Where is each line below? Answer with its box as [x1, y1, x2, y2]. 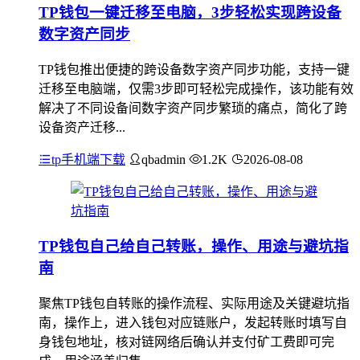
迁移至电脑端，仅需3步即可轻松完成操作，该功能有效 [39, 81, 354, 96]
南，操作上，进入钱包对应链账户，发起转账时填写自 [39, 316, 347, 329]
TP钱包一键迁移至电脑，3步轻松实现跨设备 [39, 3, 342, 21]
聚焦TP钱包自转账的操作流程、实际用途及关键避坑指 [39, 297, 350, 310]
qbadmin [141, 152, 186, 166]
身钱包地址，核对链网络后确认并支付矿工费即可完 [39, 335, 334, 349]
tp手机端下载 [51, 152, 125, 166]
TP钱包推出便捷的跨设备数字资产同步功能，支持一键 [39, 62, 350, 76]
